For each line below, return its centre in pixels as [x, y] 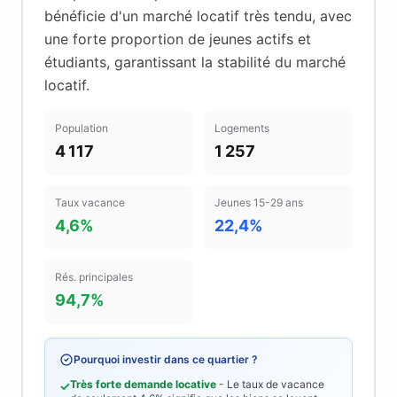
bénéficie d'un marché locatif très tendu [178, 16]
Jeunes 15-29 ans [259, 202]
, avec [332, 16]
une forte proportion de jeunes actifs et [178, 39]
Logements [242, 128]
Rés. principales [94, 277]
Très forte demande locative [143, 384]
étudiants [75, 62]
